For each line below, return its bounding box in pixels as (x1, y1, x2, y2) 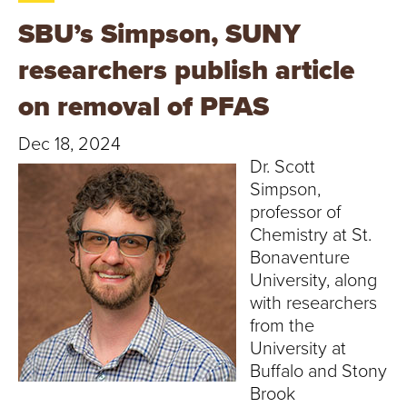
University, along (250, 270, 377, 292)
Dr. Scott (250, 156, 315, 178)
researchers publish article (18, 54, 354, 87)
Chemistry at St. (250, 224, 372, 246)
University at (250, 338, 346, 360)
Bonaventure (250, 247, 350, 269)
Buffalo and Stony (250, 361, 387, 382)
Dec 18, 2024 (18, 134, 121, 155)
